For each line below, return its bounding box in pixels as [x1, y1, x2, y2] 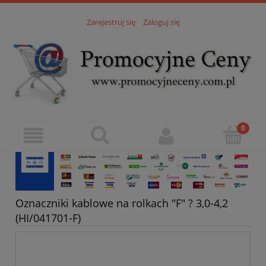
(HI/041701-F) [15, 210, 81, 225]
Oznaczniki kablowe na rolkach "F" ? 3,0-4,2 [15, 195, 228, 210]
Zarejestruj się [86, 17, 135, 28]
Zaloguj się [142, 17, 180, 28]
